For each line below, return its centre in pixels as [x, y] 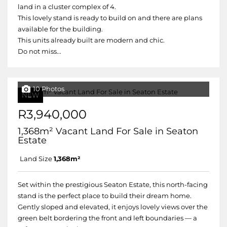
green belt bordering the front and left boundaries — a [107, 218]
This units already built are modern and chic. [91, 40]
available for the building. [60, 29]
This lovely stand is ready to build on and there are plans [110, 18]
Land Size [36, 159]
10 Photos [49, 89]
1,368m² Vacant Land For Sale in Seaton [108, 131]
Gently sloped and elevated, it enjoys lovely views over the [113, 207]
